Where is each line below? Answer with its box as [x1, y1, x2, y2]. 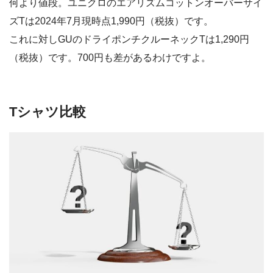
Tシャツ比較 [9, 104, 86, 120]
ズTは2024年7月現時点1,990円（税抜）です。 [9, 16, 213, 27]
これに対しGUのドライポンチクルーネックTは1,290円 [9, 34, 249, 45]
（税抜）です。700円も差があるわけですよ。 [9, 52, 211, 63]
